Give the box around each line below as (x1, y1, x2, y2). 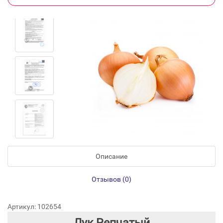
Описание (96, 152, 127, 161)
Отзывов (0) (92, 175, 131, 184)
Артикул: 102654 (7, 203, 61, 211)
